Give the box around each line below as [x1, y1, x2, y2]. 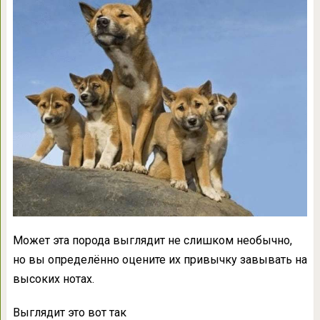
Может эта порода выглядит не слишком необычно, [12, 234, 292, 248]
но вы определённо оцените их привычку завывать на [12, 253, 307, 267]
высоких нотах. [12, 272, 94, 286]
